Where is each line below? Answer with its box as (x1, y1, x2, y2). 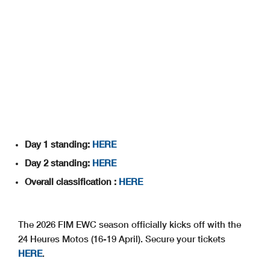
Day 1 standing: (25, 139, 92, 150)
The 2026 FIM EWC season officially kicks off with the (18, 219, 241, 230)
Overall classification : (25, 176, 119, 187)
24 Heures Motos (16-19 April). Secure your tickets (18, 233, 225, 245)
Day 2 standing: (25, 157, 92, 169)
